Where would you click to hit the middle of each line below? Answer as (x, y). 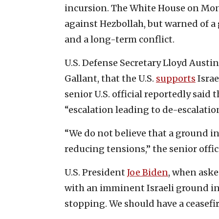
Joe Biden (148, 172)
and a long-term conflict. (120, 39)
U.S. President (96, 172)
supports (176, 78)
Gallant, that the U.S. (110, 78)
